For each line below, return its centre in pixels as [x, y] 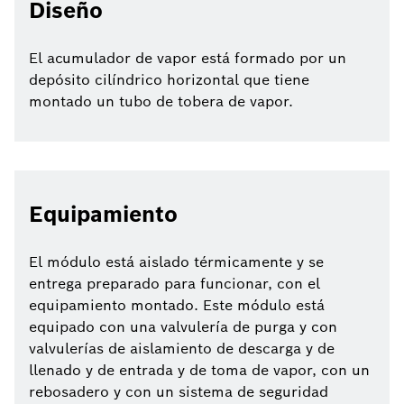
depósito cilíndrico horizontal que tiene [169, 80]
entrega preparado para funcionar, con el [174, 284]
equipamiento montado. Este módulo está [177, 306]
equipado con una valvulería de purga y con [183, 327]
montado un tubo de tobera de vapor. [161, 102]
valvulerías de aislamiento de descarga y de [182, 349]
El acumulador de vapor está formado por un [188, 59]
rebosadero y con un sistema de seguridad [179, 392]
